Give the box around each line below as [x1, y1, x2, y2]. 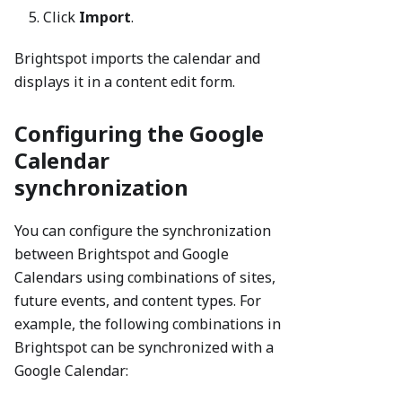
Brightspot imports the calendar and [14, 48, 260, 69]
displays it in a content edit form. [14, 72, 235, 92]
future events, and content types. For [14, 291, 261, 311]
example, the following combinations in [14, 314, 281, 335]
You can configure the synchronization [14, 221, 271, 241]
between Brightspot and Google [14, 244, 229, 265]
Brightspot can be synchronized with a [14, 337, 274, 358]
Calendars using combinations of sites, [14, 267, 275, 288]
